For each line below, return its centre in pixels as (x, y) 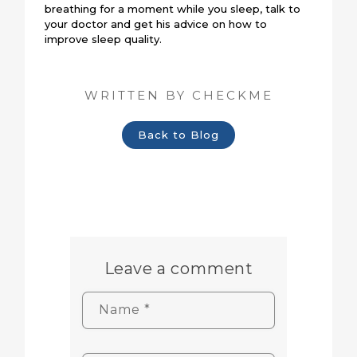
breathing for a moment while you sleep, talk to (173, 8)
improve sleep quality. (104, 39)
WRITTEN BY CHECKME (178, 95)
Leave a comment (178, 268)
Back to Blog (178, 134)
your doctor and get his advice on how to (156, 24)
